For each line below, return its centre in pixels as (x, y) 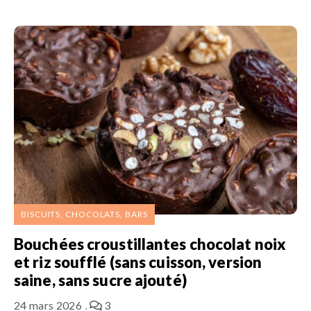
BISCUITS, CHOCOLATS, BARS (84, 214)
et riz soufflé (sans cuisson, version (138, 262)
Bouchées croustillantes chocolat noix (150, 244)
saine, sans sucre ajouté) (100, 280)
